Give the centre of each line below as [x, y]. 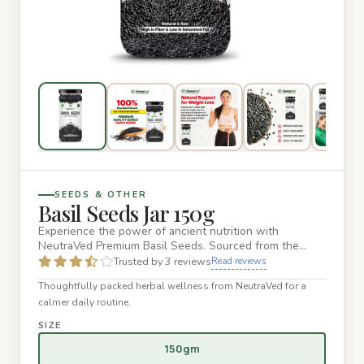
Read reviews [238, 261]
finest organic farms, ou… [102, 261]
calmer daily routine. [84, 302]
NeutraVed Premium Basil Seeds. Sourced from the [168, 246]
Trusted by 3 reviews [162, 262]
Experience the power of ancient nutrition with [158, 232]
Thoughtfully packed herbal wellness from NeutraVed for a [172, 286]
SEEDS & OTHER [100, 195]
